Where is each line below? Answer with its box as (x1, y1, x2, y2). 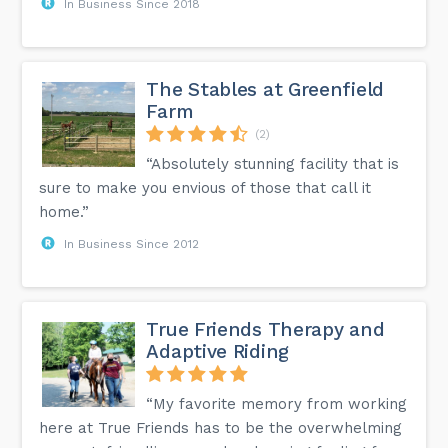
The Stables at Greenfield (146, 77, 384, 101)
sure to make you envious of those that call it (39, 178, 372, 197)
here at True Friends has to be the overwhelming (39, 418, 403, 437)
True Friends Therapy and (146, 317, 385, 341)
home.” (39, 202, 90, 221)
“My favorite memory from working (146, 394, 408, 413)
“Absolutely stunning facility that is (146, 154, 400, 173)
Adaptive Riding (146, 339, 289, 363)
